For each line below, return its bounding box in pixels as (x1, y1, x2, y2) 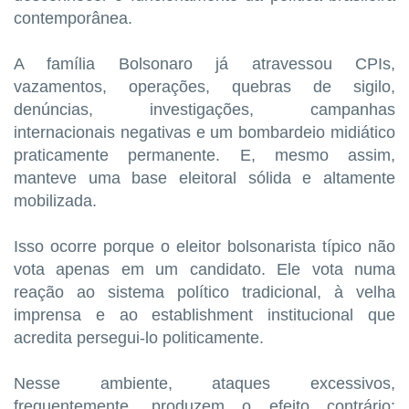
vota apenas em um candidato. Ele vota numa (14, 259, 395, 278)
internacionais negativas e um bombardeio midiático (14, 122, 395, 142)
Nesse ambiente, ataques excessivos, (14, 373, 395, 393)
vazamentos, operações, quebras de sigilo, (14, 77, 395, 96)
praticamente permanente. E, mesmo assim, (14, 145, 395, 164)
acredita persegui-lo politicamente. (14, 328, 264, 347)
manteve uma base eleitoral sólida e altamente (14, 168, 395, 187)
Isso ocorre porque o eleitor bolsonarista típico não (14, 236, 395, 256)
